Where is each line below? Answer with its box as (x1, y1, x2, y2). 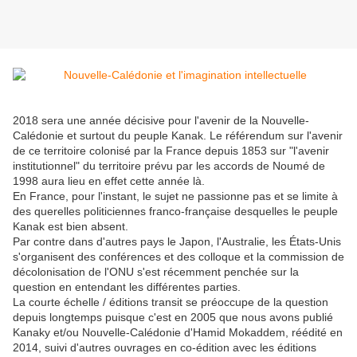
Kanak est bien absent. (13, 220, 128, 233)
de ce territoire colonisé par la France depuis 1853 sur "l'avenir (13, 144, 332, 158)
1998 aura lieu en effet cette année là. (13, 175, 205, 188)
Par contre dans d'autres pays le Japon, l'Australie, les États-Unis (13, 235, 341, 249)
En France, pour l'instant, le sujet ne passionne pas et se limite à (13, 190, 338, 203)
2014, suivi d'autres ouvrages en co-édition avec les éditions (13, 341, 316, 355)
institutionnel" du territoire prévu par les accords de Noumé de (13, 159, 325, 173)
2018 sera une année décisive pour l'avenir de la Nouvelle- (13, 114, 309, 127)
